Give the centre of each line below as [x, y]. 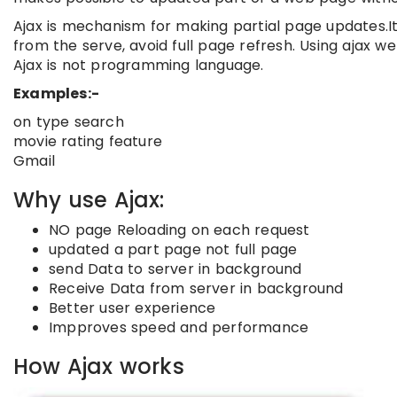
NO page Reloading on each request [179, 230]
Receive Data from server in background [196, 288]
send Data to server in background [175, 269]
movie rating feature [88, 141]
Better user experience [132, 308]
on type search [69, 122]
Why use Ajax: [89, 200]
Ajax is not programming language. [139, 65]
